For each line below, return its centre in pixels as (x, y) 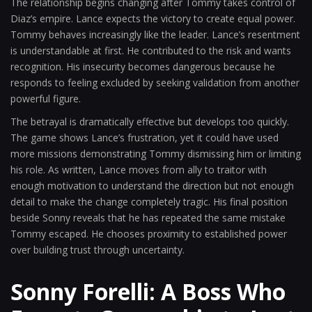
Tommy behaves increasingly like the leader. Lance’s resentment (155, 34)
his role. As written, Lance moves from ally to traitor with (139, 170)
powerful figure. (46, 99)
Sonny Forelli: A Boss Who (148, 291)
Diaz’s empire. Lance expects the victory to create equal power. (153, 18)
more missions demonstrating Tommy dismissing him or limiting (156, 154)
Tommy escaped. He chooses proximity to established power (149, 234)
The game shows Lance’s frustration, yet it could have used (145, 138)
